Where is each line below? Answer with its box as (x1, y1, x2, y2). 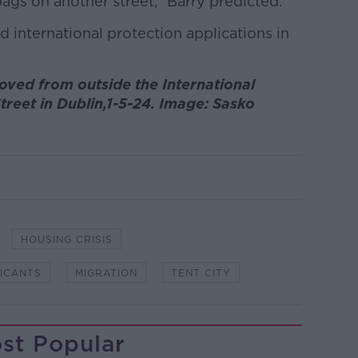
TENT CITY (170, 267, 231, 280)
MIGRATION (74, 267, 137, 280)
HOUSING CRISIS (20, 233, 113, 246)
